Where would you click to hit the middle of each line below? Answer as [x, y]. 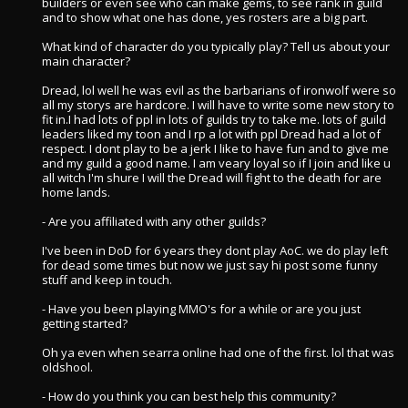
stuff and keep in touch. [107, 280]
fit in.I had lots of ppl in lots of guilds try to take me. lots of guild [214, 119]
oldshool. [67, 367]
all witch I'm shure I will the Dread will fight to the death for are [212, 178]
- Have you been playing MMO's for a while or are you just [201, 309]
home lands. [76, 192]
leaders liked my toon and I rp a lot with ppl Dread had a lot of [211, 134]
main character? [86, 61]
